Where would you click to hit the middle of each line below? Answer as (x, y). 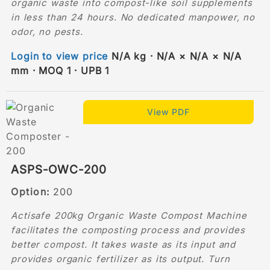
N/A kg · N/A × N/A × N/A (175, 56)
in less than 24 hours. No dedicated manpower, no (133, 17)
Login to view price (60, 56)
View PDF (169, 111)
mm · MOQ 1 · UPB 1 (60, 70)
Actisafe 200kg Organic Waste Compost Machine (129, 215)
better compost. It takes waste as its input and (124, 244)
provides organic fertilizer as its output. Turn (121, 259)
